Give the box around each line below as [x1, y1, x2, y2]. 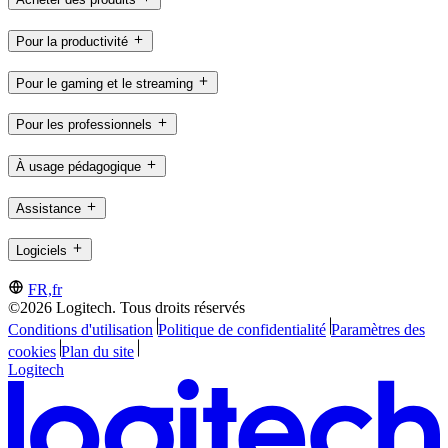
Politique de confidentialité [157, 321, 326, 339]
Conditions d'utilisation [8, 321, 153, 339]
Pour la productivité [16, 33, 128, 49]
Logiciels [16, 242, 67, 258]
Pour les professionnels [16, 117, 152, 133]
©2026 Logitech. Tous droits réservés [8, 299, 245, 317]
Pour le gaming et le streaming [16, 75, 193, 91]
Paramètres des [330, 321, 425, 339]
